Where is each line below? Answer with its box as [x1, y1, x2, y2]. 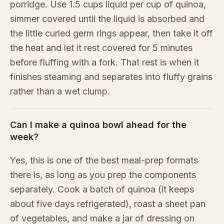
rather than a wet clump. [10, 86, 110, 97]
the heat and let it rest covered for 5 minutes [10, 42, 192, 53]
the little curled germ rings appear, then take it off [10, 28, 213, 39]
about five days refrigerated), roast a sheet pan [10, 198, 205, 209]
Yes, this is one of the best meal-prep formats [10, 155, 198, 166]
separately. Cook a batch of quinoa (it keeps [10, 184, 194, 195]
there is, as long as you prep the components [10, 169, 196, 180]
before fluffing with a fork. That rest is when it [10, 57, 199, 68]
